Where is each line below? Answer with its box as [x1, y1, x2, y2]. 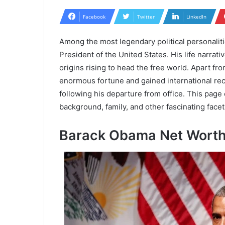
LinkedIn [186, 13, 206, 21]
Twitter [137, 13, 155, 21]
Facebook [83, 13, 105, 21]
